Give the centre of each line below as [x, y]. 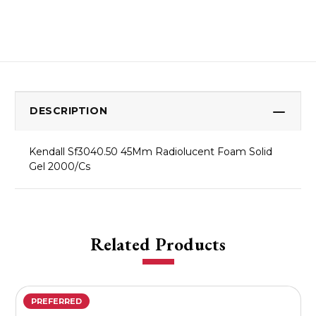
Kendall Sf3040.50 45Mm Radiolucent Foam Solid [151, 152]
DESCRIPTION [69, 111]
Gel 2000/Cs [60, 167]
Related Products [158, 244]
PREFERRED [56, 302]
